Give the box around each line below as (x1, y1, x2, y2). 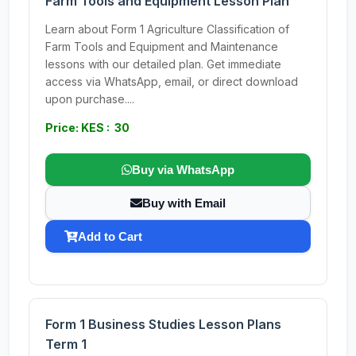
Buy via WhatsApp (132, 163, 234, 176)
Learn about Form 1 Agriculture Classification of (45, 22, 289, 36)
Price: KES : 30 (45, 121, 130, 134)
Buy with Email (142, 196, 226, 210)
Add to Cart (78, 230, 142, 243)
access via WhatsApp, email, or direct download (45, 75, 298, 88)
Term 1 (45, 336, 87, 352)
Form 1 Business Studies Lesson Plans (45, 316, 281, 332)
